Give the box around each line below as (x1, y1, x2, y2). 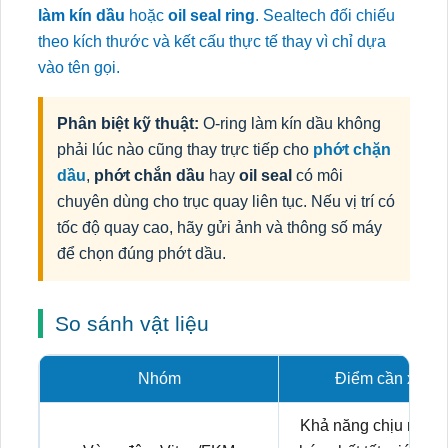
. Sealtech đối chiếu (255, 7, 395, 24)
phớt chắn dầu (94, 167, 205, 184)
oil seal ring (168, 7, 255, 24)
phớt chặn (313, 141, 391, 158)
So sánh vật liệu (55, 312, 209, 335)
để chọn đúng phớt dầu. (57, 245, 226, 262)
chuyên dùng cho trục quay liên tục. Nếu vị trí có (57, 193, 395, 210)
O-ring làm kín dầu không (199, 115, 381, 132)
